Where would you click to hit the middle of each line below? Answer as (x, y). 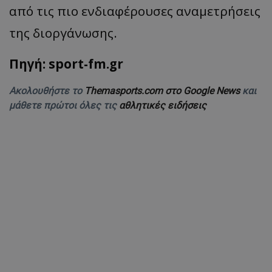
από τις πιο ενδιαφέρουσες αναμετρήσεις (135, 11)
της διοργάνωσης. (63, 32)
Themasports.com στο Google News (163, 90)
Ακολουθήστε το (47, 90)
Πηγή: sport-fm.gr (66, 63)
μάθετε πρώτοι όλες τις (64, 105)
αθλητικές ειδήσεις (163, 105)
